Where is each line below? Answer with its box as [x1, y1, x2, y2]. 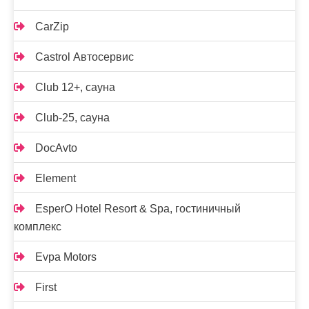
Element [35, 172, 76, 184]
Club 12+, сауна [35, 81, 115, 93]
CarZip [35, 20, 69, 32]
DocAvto [35, 141, 77, 154]
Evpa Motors [35, 250, 97, 263]
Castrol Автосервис [35, 50, 134, 63]
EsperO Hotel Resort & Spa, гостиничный [35, 202, 241, 215]
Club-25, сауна [35, 111, 110, 123]
